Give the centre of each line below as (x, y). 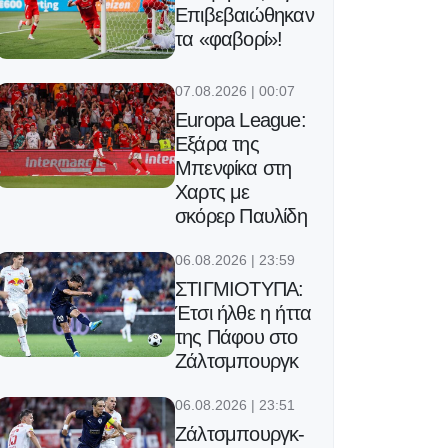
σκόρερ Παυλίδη (241, 216)
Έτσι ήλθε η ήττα (243, 313)
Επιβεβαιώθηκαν (244, 15)
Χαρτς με (212, 192)
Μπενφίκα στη (233, 168)
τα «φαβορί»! (229, 39)
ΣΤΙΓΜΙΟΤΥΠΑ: (239, 289)
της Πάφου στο (236, 337)
